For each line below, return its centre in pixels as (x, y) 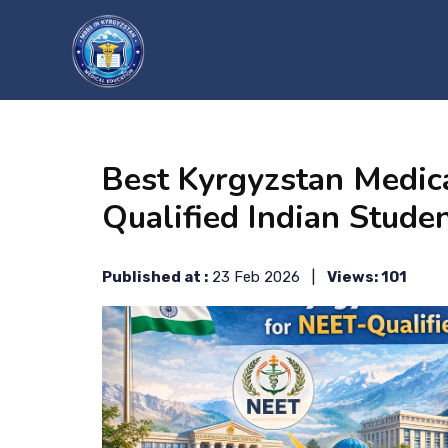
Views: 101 (367, 277)
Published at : (155, 277)
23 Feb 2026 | (267, 277)
